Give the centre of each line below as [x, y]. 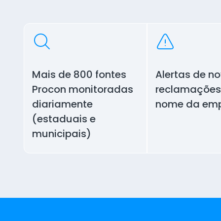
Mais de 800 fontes [79, 75]
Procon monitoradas [83, 90]
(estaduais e [64, 119]
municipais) [62, 134]
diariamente [62, 104]
